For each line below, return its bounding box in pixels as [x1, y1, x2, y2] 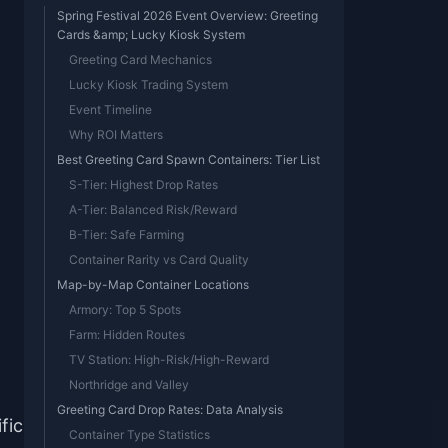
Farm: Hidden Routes [69, 327, 185, 342]
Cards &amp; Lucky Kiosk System [57, 27, 245, 42]
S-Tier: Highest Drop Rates [69, 177, 218, 192]
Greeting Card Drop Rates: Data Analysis [57, 402, 283, 417]
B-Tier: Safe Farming [69, 227, 184, 242]
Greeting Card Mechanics [69, 52, 212, 67]
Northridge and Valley [69, 377, 189, 392]
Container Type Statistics [69, 427, 210, 442]
